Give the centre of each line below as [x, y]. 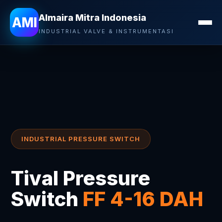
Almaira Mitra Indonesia [92, 17]
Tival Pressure [81, 178]
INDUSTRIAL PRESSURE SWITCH [81, 139]
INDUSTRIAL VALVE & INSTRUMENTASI [106, 31]
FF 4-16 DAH [143, 199]
